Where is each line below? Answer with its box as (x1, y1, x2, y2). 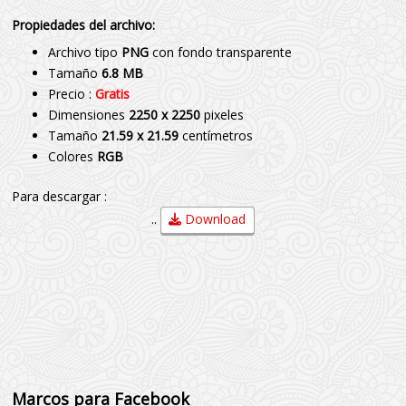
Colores (48, 148, 98, 166)
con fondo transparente (149, 43, 293, 62)
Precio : (48, 85, 96, 103)
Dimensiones (48, 106, 130, 124)
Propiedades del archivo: (12, 16, 156, 34)
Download (181, 210, 246, 228)
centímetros (179, 127, 254, 145)
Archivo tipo (48, 43, 122, 62)
